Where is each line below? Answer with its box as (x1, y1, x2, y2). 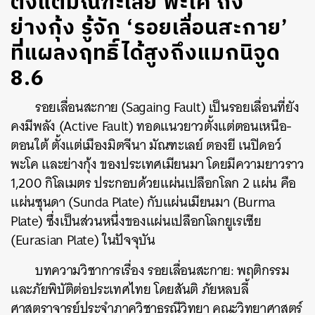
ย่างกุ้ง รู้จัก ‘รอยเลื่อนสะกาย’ (11, 11, 288, 46)
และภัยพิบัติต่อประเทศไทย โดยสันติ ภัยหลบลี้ (11, 278, 249, 301)
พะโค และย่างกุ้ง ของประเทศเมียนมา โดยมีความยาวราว (11, 153, 304, 176)
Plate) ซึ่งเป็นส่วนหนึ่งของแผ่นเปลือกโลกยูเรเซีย (11, 210, 262, 233)
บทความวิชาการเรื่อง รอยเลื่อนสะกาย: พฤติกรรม (35, 259, 290, 282)
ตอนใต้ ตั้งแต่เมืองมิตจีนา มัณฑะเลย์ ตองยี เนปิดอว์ (11, 134, 282, 157)
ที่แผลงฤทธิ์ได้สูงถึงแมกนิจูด (11, 37, 281, 71)
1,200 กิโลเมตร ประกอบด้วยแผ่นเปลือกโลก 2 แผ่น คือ (11, 172, 296, 195)
